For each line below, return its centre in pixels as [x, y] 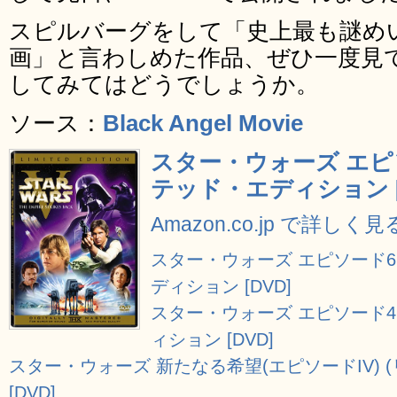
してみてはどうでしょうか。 [164, 84]
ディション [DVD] [222, 286]
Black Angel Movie [203, 123]
